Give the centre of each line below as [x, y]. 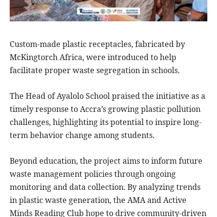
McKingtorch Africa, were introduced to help [93, 57]
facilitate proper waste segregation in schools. [95, 70]
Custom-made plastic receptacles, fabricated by [97, 44]
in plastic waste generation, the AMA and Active [98, 200]
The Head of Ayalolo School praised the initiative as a [108, 96]
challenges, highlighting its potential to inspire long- [106, 122]
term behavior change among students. [82, 135]
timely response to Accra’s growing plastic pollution [105, 109]
